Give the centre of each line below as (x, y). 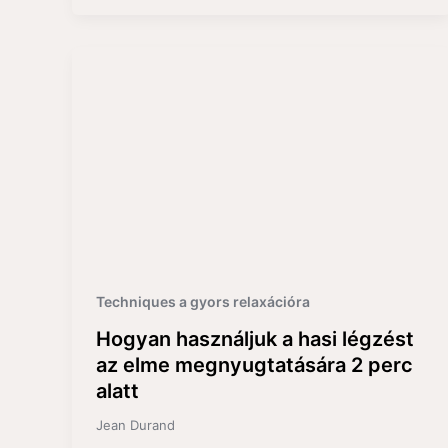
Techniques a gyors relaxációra (203, 301)
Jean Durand (135, 425)
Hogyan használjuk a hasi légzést (255, 339)
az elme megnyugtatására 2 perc (254, 365)
